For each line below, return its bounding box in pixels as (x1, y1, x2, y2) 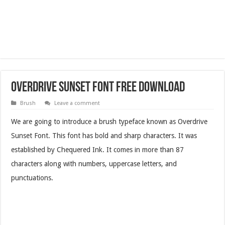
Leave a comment (54, 99, 100, 106)
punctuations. (11, 173, 54, 182)
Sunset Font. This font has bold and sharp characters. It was (11, 131, 197, 140)
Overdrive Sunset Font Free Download (11, 80, 185, 95)
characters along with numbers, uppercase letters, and (11, 159, 177, 168)
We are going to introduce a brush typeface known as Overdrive (11, 117, 208, 126)
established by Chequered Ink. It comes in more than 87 (11, 145, 184, 154)
